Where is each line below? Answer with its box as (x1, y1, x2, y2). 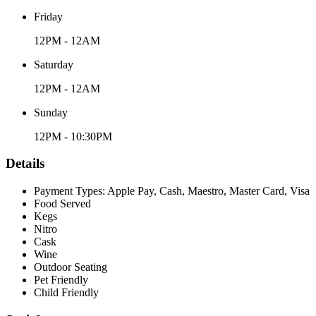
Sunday (34, 106, 68, 119)
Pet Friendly (34, 274, 88, 286)
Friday (34, 10, 63, 23)
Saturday (34, 58, 73, 71)
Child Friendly (34, 286, 99, 299)
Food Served (34, 197, 91, 210)
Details (6, 156, 44, 171)
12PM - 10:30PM (34, 130, 112, 142)
